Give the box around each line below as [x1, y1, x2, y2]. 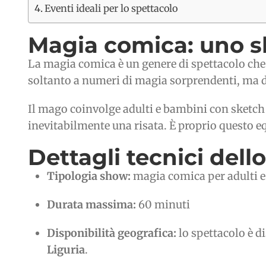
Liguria [47, 243, 85, 257]
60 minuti [136, 198, 190, 212]
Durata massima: [47, 198, 136, 212]
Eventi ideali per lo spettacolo [45, 2, 178, 15]
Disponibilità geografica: [47, 226, 176, 240]
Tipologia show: [47, 169, 131, 183]
